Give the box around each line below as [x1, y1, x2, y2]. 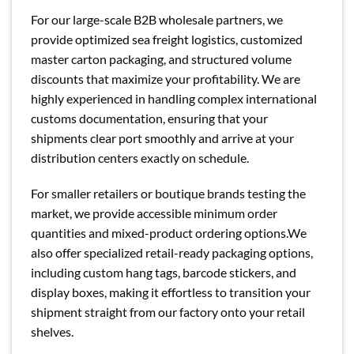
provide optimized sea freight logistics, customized [31, 31, 303, 47]
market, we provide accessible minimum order [31, 205, 277, 221]
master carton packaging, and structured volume [31, 51, 292, 66]
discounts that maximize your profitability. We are [31, 70, 300, 86]
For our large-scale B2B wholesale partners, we [31, 11, 283, 27]
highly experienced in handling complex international [31, 90, 317, 106]
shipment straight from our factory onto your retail [31, 304, 305, 320]
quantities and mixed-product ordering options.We [31, 225, 307, 241]
